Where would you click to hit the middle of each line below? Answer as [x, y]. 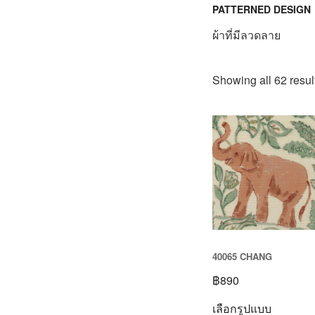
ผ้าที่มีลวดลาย [246, 34]
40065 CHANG [242, 257]
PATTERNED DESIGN [262, 9]
